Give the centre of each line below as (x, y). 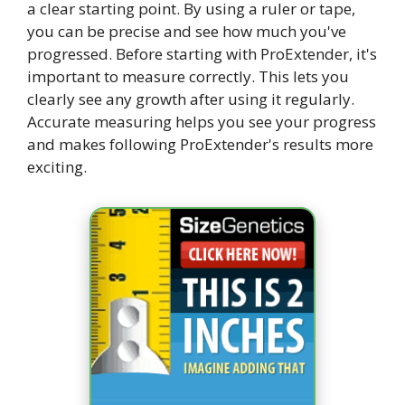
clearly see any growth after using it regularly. (191, 99)
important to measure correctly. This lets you (188, 76)
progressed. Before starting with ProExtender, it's (202, 53)
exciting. (57, 166)
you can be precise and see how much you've (187, 31)
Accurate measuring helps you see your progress (202, 121)
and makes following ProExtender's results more (200, 144)
